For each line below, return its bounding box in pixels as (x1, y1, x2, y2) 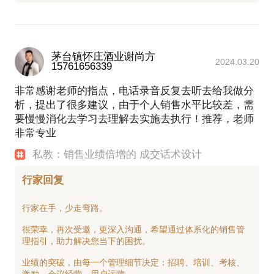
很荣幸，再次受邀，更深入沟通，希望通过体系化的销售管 (22, 224, 245, 234)
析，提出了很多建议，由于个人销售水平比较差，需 (15, 98, 254, 111)
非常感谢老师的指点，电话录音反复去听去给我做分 (15, 84, 254, 97)
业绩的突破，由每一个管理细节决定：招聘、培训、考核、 (22, 257, 245, 267)
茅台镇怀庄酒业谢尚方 (51, 50, 155, 62)
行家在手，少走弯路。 (22, 203, 108, 213)
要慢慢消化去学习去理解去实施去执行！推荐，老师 (15, 113, 254, 125)
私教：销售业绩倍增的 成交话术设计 (32, 148, 202, 160)
